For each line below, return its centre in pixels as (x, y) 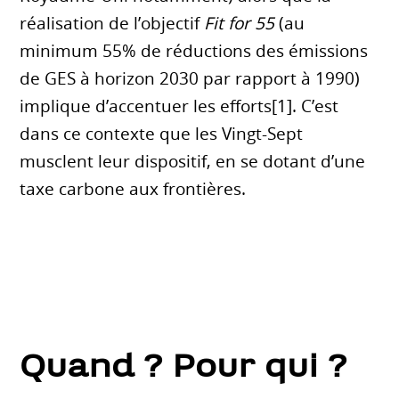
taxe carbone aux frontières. (133, 189)
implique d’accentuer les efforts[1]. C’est (179, 106)
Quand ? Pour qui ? (183, 370)
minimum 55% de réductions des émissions (194, 51)
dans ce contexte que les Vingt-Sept (162, 134)
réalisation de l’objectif (112, 24)
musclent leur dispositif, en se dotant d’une (193, 162)
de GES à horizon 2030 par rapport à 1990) (190, 79)
